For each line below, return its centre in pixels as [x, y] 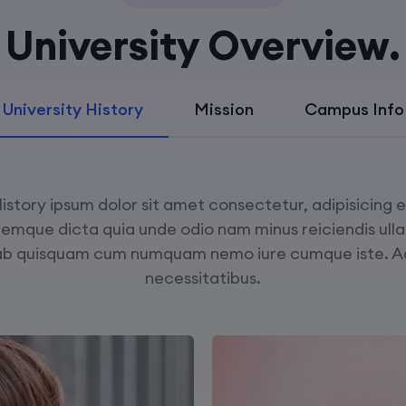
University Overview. [203, 45]
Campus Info [354, 109]
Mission [223, 109]
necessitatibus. [203, 278]
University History [72, 109]
